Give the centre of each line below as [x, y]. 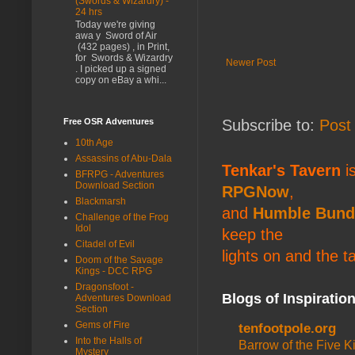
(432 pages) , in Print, [122, 47]
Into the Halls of [109, 340]
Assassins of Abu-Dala [124, 158]
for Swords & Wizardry [124, 58]
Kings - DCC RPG [114, 271]
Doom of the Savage [119, 260]
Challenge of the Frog [122, 217]
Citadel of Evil [105, 244]
